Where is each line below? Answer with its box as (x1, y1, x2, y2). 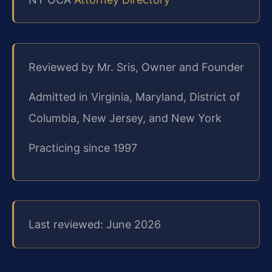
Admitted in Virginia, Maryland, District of (29, 90, 240, 103)
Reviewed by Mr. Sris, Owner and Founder (29, 60, 244, 73)
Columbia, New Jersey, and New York (29, 111, 222, 124)
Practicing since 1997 (29, 141, 137, 155)
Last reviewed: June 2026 (29, 217, 161, 231)
